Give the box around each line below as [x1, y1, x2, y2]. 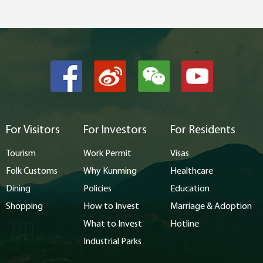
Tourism [6, 149, 36, 159]
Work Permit [83, 149, 131, 159]
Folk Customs [6, 167, 58, 176]
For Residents [170, 124, 235, 136]
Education [170, 184, 210, 194]
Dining [6, 184, 31, 194]
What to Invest [83, 220, 142, 229]
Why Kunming [83, 167, 137, 176]
